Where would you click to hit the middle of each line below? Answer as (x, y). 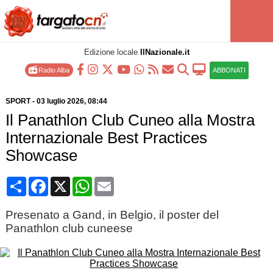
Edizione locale (112, 52)
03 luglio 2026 (60, 101)
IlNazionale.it (165, 52)
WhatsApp (114, 181)
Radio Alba (53, 70)
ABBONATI (229, 70)
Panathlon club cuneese (69, 228)
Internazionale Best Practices (106, 138)
